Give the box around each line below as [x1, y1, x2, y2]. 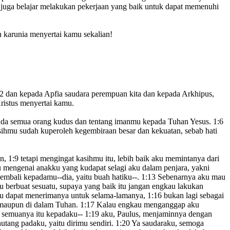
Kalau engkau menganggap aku [94, 200, 199, 209]
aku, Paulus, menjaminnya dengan [99, 209, 212, 219]
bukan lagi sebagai [162, 191, 224, 200]
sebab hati [183, 126, 217, 136]
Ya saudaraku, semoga [130, 219, 204, 228]
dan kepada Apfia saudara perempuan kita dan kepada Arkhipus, [4, 89, 214, 99]
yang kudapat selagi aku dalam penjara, [60, 163, 189, 172]
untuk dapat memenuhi [143, 2, 219, 11]
